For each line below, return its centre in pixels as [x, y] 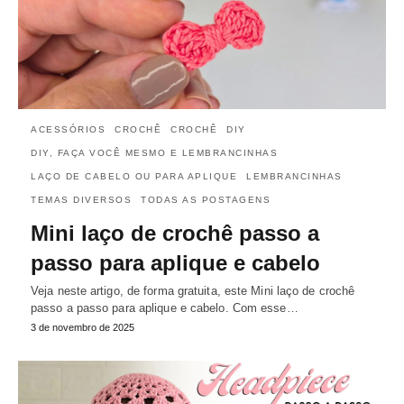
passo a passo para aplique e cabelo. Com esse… [165, 308]
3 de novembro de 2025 [83, 328]
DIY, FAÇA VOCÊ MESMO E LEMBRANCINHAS [154, 153]
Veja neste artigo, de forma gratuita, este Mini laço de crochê [193, 291]
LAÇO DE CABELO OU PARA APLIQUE [134, 177]
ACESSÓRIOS [68, 130]
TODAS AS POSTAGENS [206, 200]
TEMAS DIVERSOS [81, 200]
